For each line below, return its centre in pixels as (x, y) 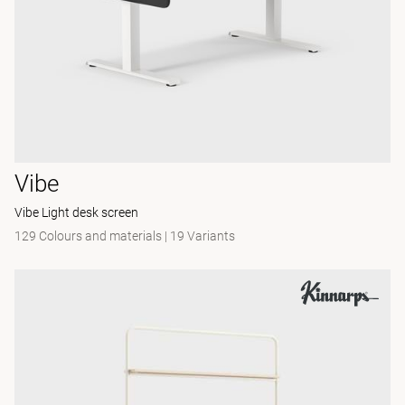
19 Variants (202, 235)
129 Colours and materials (89, 235)
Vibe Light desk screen (76, 212)
